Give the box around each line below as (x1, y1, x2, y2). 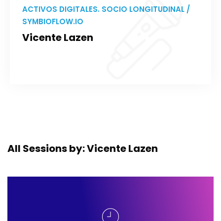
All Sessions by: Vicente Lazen (7, 142, 158, 155)
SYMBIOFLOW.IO (22, 16, 83, 27)
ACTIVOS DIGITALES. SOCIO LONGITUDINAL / (22, 4, 190, 14)
